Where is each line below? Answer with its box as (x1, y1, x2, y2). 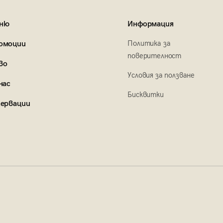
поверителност (127, 51, 182, 60)
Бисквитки (127, 90, 164, 99)
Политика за (127, 39, 171, 48)
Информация (127, 19, 174, 29)
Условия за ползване (127, 71, 195, 80)
